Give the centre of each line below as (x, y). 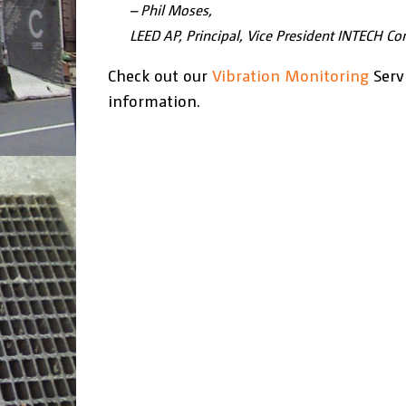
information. (154, 100)
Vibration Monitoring (290, 75)
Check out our (159, 75)
